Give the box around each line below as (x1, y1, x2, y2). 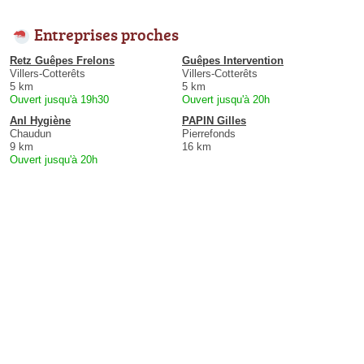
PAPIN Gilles (182, 114, 246, 127)
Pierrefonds (182, 127, 236, 140)
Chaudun (10, 127, 51, 140)
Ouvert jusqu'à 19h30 (10, 93, 109, 106)
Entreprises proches (34, 22, 179, 45)
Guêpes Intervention (182, 54, 284, 67)
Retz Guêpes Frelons (10, 54, 115, 67)
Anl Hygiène (10, 114, 71, 127)
